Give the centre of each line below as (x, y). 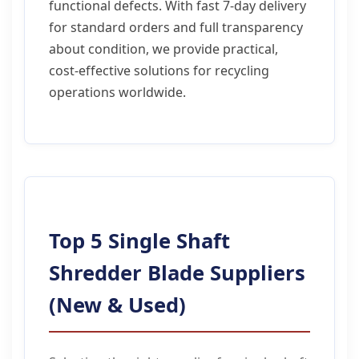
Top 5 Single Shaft (139, 241)
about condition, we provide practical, (163, 49)
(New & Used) (117, 305)
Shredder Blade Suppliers (177, 273)
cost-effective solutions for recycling (159, 71)
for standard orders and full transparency (176, 27)
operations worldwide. (117, 92)
